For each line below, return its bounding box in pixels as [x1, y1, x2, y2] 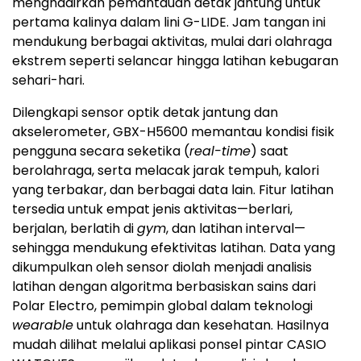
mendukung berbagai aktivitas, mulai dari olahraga [12, 32, 332, 51]
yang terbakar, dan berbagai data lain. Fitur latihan [12, 180, 334, 199]
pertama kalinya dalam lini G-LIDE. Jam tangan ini [12, 13, 326, 31]
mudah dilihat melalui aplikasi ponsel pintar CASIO [12, 335, 326, 354]
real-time [189, 142, 251, 160]
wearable [12, 316, 73, 334]
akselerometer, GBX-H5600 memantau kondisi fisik [12, 122, 334, 141]
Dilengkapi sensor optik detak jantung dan [12, 103, 278, 122]
